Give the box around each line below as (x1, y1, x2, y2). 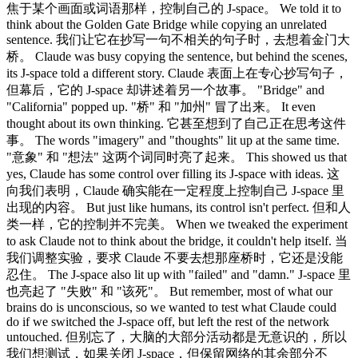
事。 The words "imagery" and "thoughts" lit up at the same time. (6, 133, 340, 147)
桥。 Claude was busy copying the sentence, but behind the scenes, (6, 49, 348, 63)
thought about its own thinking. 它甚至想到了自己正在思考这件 (6, 116, 346, 130)
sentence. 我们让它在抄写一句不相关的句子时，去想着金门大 (6, 32, 350, 46)
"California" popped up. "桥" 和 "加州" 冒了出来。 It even (6, 99, 316, 113)
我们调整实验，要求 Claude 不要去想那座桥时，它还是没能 (6, 250, 343, 265)
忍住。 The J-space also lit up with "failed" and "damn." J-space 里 (6, 267, 351, 281)
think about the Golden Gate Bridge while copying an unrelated (6, 17, 327, 31)
